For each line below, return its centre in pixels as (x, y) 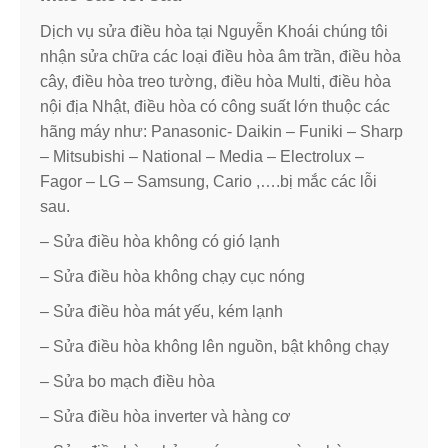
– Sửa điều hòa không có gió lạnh (160, 241)
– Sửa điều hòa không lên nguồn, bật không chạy (214, 346)
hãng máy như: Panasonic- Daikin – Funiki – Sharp (221, 131)
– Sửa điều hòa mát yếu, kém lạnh (161, 311)
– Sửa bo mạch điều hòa (127, 381)
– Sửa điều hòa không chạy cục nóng (172, 276)
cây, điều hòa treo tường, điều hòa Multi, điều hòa (215, 81)
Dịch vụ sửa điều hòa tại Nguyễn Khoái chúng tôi (214, 31)
